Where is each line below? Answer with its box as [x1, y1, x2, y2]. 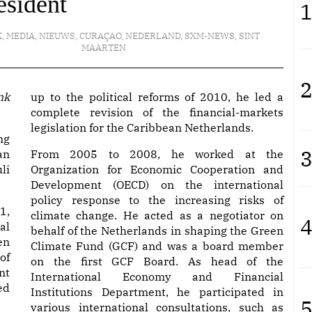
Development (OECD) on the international [31, 178, 283, 192]
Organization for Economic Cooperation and [31, 162, 283, 176]
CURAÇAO [79, 30, 121, 42]
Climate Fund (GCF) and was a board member [31, 239, 283, 253]
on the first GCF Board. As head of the [31, 254, 283, 268]
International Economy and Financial [31, 270, 283, 283]
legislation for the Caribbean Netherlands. [31, 120, 253, 134]
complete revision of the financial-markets [31, 105, 283, 119]
